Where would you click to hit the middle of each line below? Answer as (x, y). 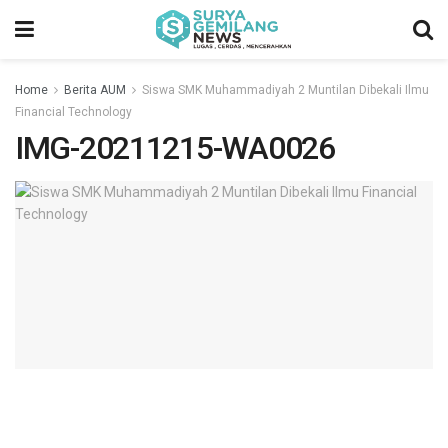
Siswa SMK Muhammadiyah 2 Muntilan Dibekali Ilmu (285, 90)
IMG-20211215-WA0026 (175, 148)
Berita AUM (95, 90)
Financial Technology (73, 112)
